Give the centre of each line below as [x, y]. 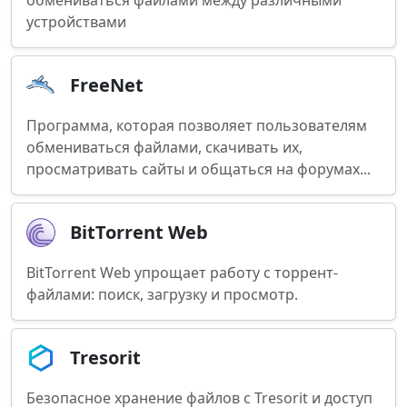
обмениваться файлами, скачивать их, [164, 147]
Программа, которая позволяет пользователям [197, 125]
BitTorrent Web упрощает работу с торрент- [182, 273]
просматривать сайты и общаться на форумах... [199, 169]
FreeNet [107, 85]
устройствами [76, 22]
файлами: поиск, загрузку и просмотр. [162, 294]
